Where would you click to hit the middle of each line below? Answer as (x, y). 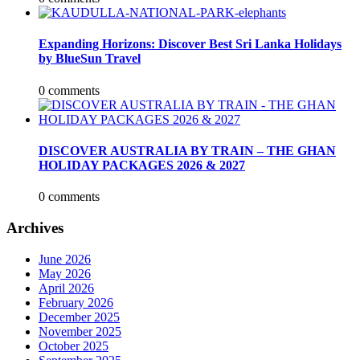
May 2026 (65, 273)
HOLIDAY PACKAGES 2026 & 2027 (142, 165)
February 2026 (76, 302)
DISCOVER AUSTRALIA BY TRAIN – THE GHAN (187, 150)
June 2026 (65, 259)
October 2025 (74, 346)
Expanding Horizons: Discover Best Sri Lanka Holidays (190, 44)
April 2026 (66, 288)
